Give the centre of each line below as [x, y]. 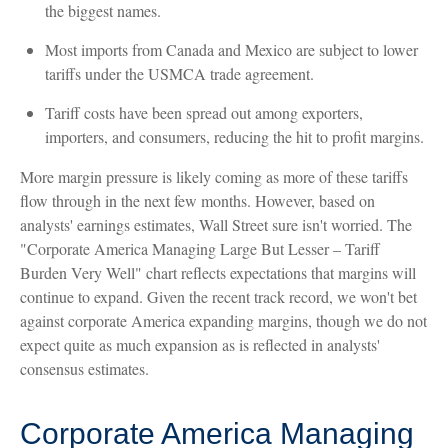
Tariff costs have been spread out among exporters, [204, 112]
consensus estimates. [84, 368]
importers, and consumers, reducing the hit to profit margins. [234, 136]
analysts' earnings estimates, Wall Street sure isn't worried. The [216, 224]
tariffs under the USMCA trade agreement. [179, 73]
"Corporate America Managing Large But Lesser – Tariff [200, 248]
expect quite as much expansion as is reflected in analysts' [200, 344]
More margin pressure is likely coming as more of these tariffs [214, 176]
